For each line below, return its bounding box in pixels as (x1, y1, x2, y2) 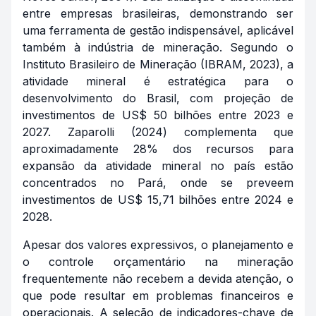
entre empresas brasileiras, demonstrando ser (23, 6, 293, 20)
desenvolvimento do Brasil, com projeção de (23, 91, 293, 105)
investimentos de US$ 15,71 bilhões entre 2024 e (23, 193, 293, 207)
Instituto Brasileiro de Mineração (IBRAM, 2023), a (23, 57, 293, 71)
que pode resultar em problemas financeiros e (23, 288, 293, 303)
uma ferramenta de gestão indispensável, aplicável (23, 23, 293, 37)
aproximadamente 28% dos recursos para (23, 142, 293, 156)
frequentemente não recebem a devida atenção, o (23, 272, 293, 286)
